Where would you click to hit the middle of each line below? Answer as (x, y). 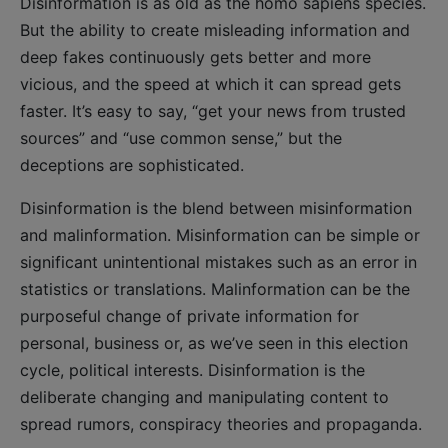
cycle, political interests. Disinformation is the (192, 369)
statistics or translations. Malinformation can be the (215, 288)
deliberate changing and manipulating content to (204, 396)
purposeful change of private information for (189, 315)
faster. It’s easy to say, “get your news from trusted (213, 110)
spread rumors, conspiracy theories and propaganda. (221, 423)
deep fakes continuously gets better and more (195, 56)
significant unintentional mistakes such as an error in (218, 261)
